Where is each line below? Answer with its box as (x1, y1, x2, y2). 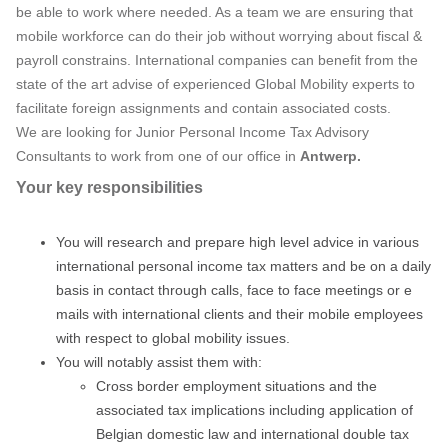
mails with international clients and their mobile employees (56, 306, 423, 322)
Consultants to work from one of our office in (16, 148, 300, 164)
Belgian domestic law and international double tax (96, 426, 409, 442)
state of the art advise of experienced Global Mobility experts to (16, 76, 415, 92)
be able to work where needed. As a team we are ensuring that (16, 4, 413, 20)
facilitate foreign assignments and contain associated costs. (16, 100, 391, 116)
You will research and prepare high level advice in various (56, 234, 419, 250)
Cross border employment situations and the (96, 378, 377, 394)
